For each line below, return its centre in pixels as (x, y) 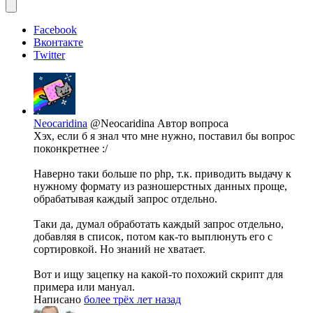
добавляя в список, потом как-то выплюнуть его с (153, 237)
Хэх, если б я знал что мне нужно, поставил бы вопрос (164, 136)
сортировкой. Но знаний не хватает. (119, 249)
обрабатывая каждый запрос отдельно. (125, 199)
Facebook (55, 30)
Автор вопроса (193, 124)
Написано (59, 300)
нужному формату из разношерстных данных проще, (160, 187)
